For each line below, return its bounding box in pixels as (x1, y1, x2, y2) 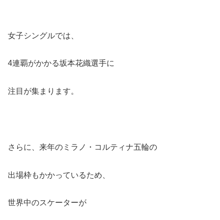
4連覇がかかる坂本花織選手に (8, 59, 114, 68)
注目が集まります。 (8, 87, 79, 96)
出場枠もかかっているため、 (8, 170, 110, 179)
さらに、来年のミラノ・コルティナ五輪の (8, 142, 157, 151)
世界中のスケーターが (8, 198, 86, 207)
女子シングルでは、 (8, 31, 79, 40)
